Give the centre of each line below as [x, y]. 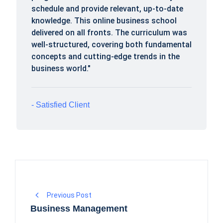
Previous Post [69, 195]
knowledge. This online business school [104, 20]
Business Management [79, 208]
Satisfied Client [62, 105]
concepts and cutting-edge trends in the [106, 56]
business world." [61, 68]
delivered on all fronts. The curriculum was [109, 32]
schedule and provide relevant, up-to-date [107, 8]
